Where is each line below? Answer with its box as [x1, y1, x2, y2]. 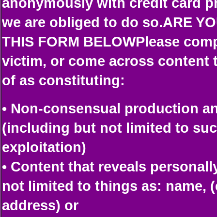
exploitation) [2, 139, 86, 155]
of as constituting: [2, 72, 125, 88]
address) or [2, 197, 78, 213]
